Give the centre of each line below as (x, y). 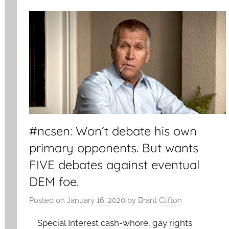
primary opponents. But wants (114, 147)
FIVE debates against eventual (115, 164)
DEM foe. (54, 181)
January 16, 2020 (96, 201)
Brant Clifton (160, 201)
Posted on (48, 201)
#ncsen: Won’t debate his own (113, 131)
